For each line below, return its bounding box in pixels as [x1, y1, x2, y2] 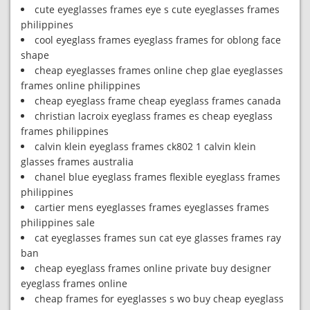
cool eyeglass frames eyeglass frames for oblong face [35, 33, 281, 46]
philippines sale [21, 216, 95, 229]
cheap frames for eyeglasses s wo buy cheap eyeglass [35, 292, 284, 305]
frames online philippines [21, 79, 140, 92]
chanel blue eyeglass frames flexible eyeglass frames [35, 170, 280, 183]
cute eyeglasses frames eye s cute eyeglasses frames [35, 3, 280, 16]
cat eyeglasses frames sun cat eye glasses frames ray [35, 231, 281, 244]
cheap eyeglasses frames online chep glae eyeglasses [35, 64, 283, 77]
